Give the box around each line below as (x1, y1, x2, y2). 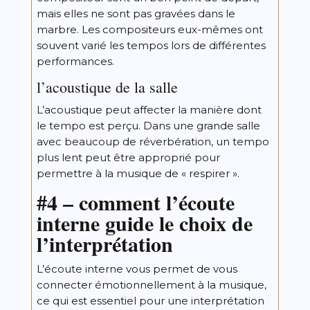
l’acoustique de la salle (36, 76, 178, 97)
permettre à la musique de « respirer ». (36, 166, 239, 180)
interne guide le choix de (36, 207, 253, 238)
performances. (36, 54, 114, 68)
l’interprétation (36, 228, 173, 259)
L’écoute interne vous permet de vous (36, 262, 237, 275)
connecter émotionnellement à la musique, (36, 277, 266, 291)
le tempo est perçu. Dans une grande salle (36, 118, 260, 132)
